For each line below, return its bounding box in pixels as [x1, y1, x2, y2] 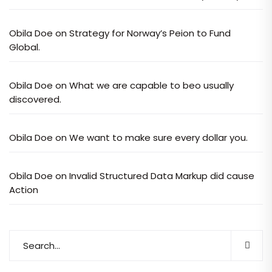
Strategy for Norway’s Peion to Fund [69, 27, 231, 39]
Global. [9, 41, 40, 53]
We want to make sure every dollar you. [69, 131, 248, 144]
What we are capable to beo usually [69, 79, 234, 92]
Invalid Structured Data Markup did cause [69, 169, 254, 182]
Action [9, 183, 38, 196]
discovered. [9, 93, 61, 106]
